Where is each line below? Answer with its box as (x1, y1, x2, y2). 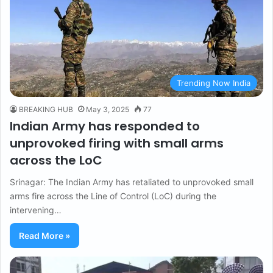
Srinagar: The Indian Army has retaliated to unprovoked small (10, 176, 253, 187)
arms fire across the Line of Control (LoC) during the (10, 190, 216, 201)
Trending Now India (177, 77, 250, 88)
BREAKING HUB (19, 104, 73, 114)
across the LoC (10, 151, 102, 169)
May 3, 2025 (86, 104, 129, 114)
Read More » (19, 230, 70, 241)
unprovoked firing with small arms (10, 134, 224, 152)
